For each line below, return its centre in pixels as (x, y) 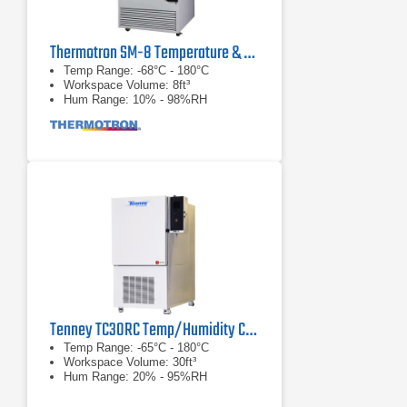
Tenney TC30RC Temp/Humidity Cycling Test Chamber (251, 330)
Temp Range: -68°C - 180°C (136, 70)
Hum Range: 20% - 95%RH (135, 377)
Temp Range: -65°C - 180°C (136, 347)
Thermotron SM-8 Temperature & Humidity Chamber (249, 53)
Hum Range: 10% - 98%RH (135, 99)
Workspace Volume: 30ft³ (130, 362)
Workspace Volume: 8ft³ (127, 85)
